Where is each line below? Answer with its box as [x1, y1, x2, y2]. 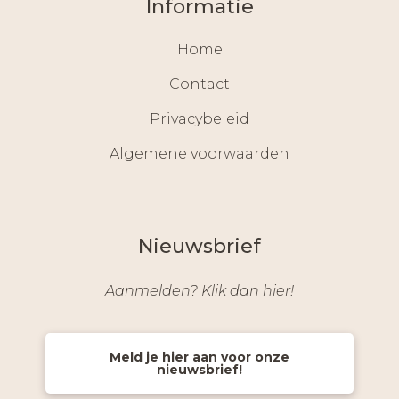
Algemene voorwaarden [110, 144, 289, 162]
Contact [169, 75, 230, 93]
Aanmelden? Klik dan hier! [105, 281, 294, 299]
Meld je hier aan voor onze [110, 348, 289, 365]
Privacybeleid [150, 110, 249, 127]
